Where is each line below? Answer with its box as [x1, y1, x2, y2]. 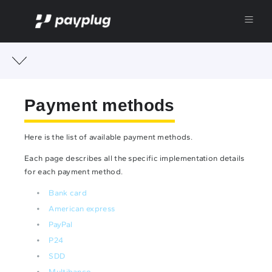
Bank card [49, 188, 87, 197]
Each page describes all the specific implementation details [24, 154, 245, 163]
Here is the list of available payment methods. [24, 132, 192, 141]
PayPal [49, 220, 73, 229]
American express [49, 204, 115, 213]
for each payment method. [24, 167, 123, 176]
